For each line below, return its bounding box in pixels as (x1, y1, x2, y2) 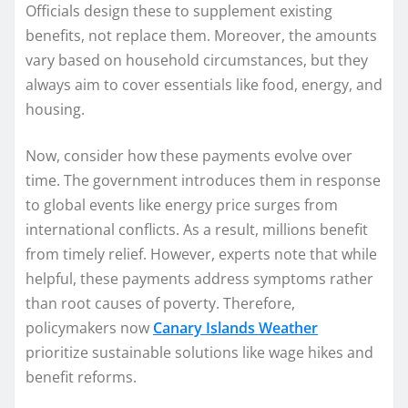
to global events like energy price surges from (25, 194, 338, 215)
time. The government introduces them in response (25, 169, 381, 190)
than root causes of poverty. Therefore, (25, 292, 295, 313)
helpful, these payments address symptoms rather (25, 268, 373, 289)
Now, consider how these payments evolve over (25, 145, 352, 166)
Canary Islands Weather (153, 317, 318, 338)
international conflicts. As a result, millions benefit (25, 219, 368, 240)
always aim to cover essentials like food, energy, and (25, 74, 382, 95)
